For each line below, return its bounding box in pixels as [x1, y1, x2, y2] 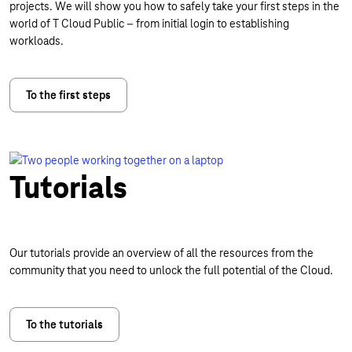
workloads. [9, 34, 64, 48]
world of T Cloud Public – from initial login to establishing [9, 16, 289, 31]
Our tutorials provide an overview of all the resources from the [9, 246, 313, 260]
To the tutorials [26, 317, 103, 332]
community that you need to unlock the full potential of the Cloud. [9, 263, 333, 277]
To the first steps [26, 88, 111, 102]
